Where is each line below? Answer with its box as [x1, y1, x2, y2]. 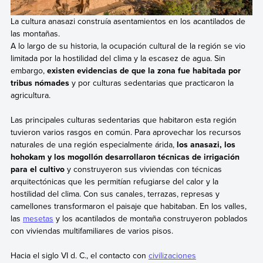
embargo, [10, 64, 47, 76]
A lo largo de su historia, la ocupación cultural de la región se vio [10, 39, 245, 52]
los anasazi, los [176, 139, 235, 151]
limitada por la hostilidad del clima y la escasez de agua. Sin [10, 52, 225, 64]
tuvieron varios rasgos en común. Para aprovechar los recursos [10, 126, 241, 139]
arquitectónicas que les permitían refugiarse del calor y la [10, 176, 218, 188]
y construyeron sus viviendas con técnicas [64, 163, 222, 176]
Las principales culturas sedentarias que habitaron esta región [10, 114, 237, 126]
